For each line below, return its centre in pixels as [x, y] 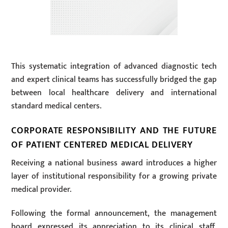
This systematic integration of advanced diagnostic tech [114, 67]
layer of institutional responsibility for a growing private [114, 176]
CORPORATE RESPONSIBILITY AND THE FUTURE [114, 131]
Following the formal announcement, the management [114, 213]
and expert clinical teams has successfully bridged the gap [114, 80]
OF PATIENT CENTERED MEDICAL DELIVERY [102, 145]
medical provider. [41, 189]
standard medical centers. [56, 106]
